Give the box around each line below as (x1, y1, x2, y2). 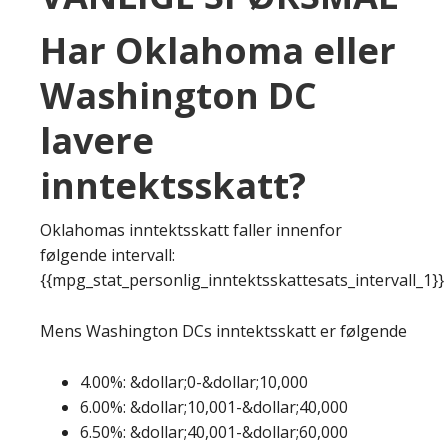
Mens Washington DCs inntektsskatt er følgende (40, 319, 407, 342)
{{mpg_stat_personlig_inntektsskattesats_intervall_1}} (40, 268, 444, 291)
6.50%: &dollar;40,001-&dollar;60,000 (80, 420, 348, 443)
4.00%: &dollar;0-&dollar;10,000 (80, 370, 308, 393)
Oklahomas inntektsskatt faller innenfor (40, 218, 342, 241)
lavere (40, 115, 154, 165)
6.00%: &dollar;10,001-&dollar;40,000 (80, 395, 348, 418)
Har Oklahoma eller (40, 25, 396, 75)
